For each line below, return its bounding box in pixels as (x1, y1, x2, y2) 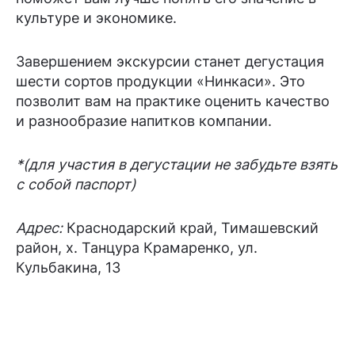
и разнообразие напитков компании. (16, 113, 272, 129)
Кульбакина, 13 (16, 259, 120, 276)
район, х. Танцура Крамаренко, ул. (16, 239, 258, 256)
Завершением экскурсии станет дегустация (16, 53, 324, 70)
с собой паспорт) (16, 176, 136, 193)
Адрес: (16, 219, 67, 236)
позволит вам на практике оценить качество (16, 93, 330, 109)
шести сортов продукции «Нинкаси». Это (16, 73, 305, 90)
